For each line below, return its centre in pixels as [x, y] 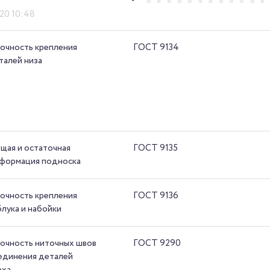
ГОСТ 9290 [157, 243]
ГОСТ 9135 [156, 148]
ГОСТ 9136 [156, 196]
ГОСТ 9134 [156, 47]
